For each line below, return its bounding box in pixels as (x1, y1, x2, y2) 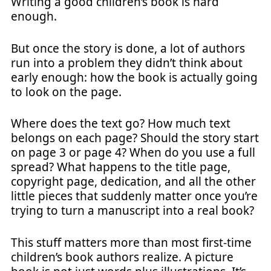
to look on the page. (11, 83, 122, 100)
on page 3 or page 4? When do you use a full (11, 145, 255, 160)
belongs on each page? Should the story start (11, 130, 259, 146)
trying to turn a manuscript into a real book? (11, 203, 254, 218)
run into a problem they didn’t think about (11, 54, 243, 71)
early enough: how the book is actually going (11, 69, 258, 85)
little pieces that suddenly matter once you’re (11, 188, 258, 204)
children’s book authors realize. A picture (11, 249, 233, 265)
